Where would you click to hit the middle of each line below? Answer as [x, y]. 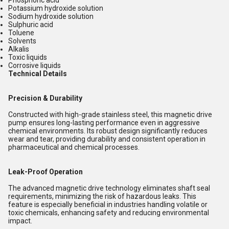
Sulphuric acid [31, 25]
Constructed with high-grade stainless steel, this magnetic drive [110, 114]
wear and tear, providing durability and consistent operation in [107, 139]
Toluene [21, 33]
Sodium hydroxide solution [51, 16]
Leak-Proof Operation [45, 172]
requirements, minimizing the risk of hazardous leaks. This [102, 196]
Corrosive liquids [35, 65]
